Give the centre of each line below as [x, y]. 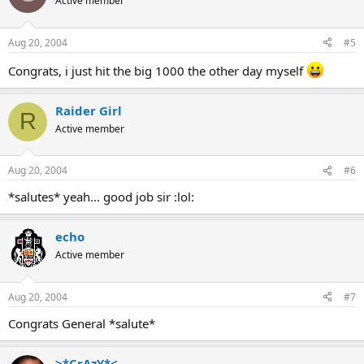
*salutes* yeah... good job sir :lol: [101, 197]
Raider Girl [89, 110]
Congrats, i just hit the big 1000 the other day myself [157, 70]
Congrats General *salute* [82, 323]
